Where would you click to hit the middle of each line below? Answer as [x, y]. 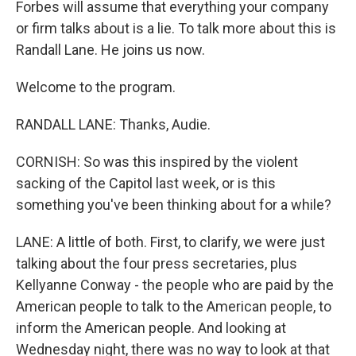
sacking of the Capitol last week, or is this [146, 184]
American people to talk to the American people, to [174, 307]
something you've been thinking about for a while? [174, 205]
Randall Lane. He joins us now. [110, 50]
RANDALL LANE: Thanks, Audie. [113, 125]
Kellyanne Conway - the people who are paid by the [175, 285]
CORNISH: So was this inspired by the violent [157, 162]
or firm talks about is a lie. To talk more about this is [176, 29]
